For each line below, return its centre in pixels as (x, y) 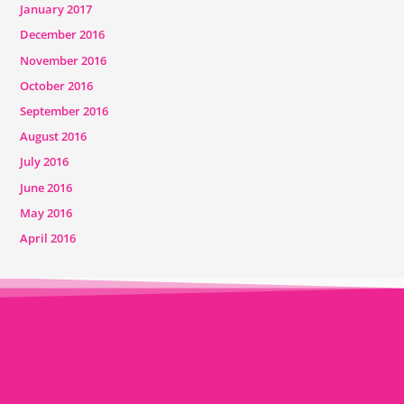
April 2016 (47, 238)
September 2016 (64, 110)
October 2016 (56, 85)
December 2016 (62, 35)
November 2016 (63, 60)
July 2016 (44, 162)
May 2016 (46, 212)
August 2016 (53, 137)
